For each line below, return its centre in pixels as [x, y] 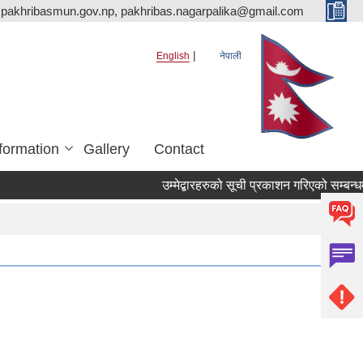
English [173, 56]
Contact [179, 149]
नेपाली [231, 56]
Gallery [107, 149]
